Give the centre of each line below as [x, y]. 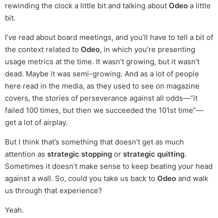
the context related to [43, 50]
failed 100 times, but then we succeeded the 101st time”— [104, 110]
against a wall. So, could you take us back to [81, 179]
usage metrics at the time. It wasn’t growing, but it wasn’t [102, 62]
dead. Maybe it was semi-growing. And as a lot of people [102, 74]
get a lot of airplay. [36, 123]
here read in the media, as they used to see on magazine [102, 86]
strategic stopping [80, 154]
